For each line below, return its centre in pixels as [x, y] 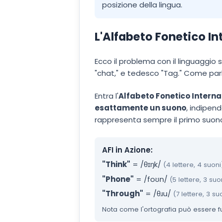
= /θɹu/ [157, 194]
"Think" [116, 165]
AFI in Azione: [127, 150]
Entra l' [107, 96]
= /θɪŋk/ [146, 165]
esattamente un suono [140, 108]
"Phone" [118, 179]
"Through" [123, 194]
